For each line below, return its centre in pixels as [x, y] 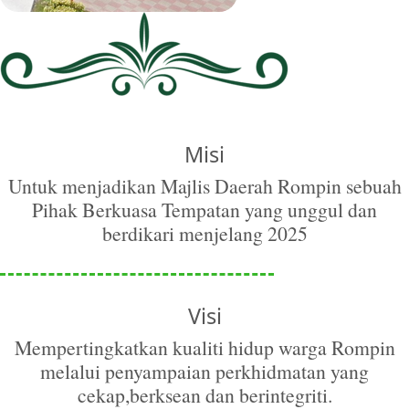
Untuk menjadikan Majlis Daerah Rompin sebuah [204, 186]
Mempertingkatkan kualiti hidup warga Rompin [204, 347]
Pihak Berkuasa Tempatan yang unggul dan [204, 210]
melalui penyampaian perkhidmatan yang [204, 371]
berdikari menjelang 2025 [204, 233]
